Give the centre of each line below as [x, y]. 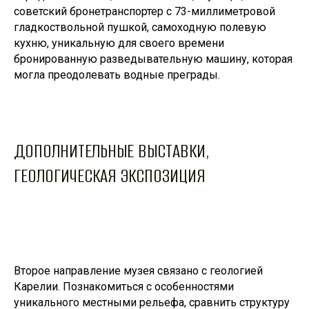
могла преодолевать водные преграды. [117, 74]
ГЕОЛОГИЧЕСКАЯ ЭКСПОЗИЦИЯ [110, 176]
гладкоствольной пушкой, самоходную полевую [140, 27]
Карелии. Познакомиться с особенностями [124, 286]
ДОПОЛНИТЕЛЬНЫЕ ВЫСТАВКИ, [111, 151]
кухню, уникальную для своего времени [119, 43]
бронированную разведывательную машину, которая [153, 59]
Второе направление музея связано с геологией [138, 270]
